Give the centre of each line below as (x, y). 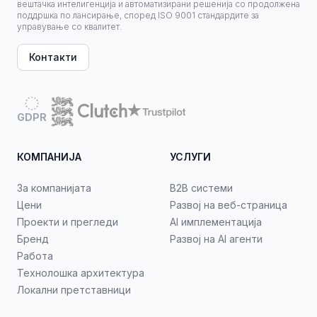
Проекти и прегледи (68, 222)
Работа (35, 256)
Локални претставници (74, 290)
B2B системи (201, 188)
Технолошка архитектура (81, 273)
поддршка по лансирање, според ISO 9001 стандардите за (138, 15)
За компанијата (54, 188)
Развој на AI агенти (216, 239)
